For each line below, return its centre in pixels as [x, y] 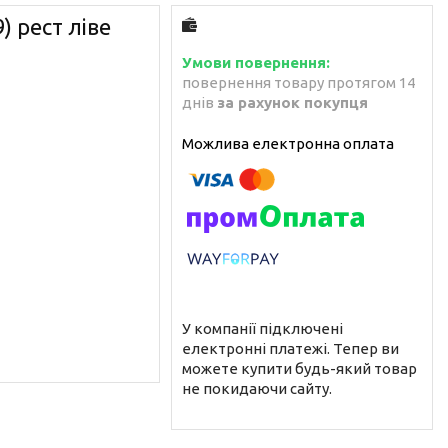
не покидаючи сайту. [257, 388]
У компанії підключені [262, 328]
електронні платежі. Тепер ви [290, 348]
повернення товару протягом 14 [298, 82]
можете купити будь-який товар [299, 368]
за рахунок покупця [292, 102]
